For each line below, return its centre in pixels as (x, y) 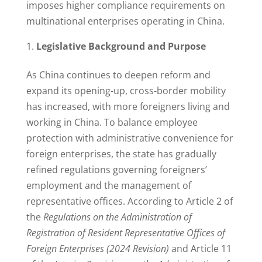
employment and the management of (108, 186)
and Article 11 (200, 249)
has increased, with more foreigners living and (128, 107)
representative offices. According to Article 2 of (129, 201)
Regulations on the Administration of (117, 217)
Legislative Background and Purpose (121, 46)
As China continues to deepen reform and (118, 75)
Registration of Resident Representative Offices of (125, 233)
